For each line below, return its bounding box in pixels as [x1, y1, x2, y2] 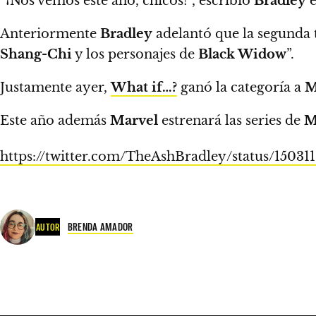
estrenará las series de [158, 112, 304, 128]
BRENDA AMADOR [67, 220, 133, 233]
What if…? [111, 79, 177, 95]
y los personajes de [72, 46, 198, 62]
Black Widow [198, 46, 286, 62]
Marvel [110, 112, 158, 128]
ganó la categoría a [177, 79, 305, 95]
